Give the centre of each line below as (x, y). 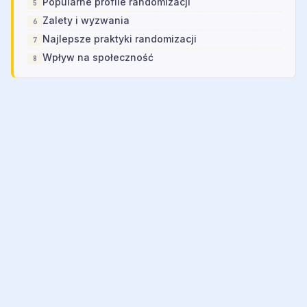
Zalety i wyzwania (86, 21)
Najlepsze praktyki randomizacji (120, 39)
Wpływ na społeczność (98, 58)
